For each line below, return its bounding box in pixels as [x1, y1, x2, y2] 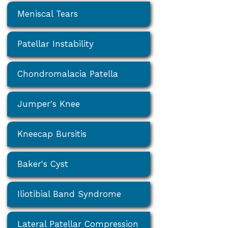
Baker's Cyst [17, 158, 69, 169]
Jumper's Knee [17, 98, 80, 109]
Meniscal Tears [17, 8, 78, 19]
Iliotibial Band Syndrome [17, 188, 122, 199]
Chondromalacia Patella [17, 68, 119, 79]
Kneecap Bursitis [17, 128, 87, 139]
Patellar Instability [17, 38, 94, 49]
